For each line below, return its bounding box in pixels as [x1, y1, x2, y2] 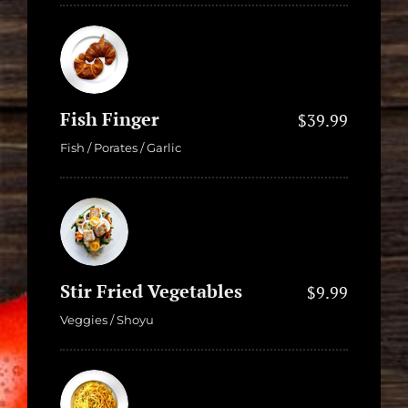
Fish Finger [60, 106, 159, 131]
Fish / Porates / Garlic [60, 139, 181, 155]
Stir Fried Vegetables [60, 278, 242, 303]
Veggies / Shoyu [60, 311, 154, 327]
